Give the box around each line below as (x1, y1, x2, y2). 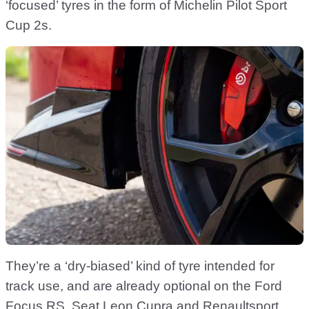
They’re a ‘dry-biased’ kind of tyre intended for (6, 259, 275, 274)
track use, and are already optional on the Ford (6, 279, 282, 294)
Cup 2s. (6, 18, 52, 33)
